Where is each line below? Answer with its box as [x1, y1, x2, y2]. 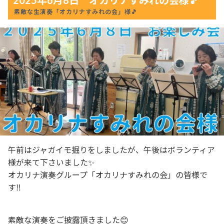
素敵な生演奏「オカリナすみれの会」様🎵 [14, 7, 137, 15]
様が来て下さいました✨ [8, 157, 94, 167]
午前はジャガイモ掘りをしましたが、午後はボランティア [8, 144, 215, 154]
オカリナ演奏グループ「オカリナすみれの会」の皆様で [8, 169, 207, 179]
